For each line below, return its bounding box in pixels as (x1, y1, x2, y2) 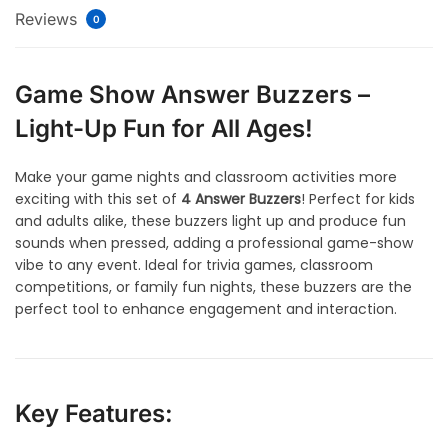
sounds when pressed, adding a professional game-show (15, 233, 413, 254)
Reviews (15, 9, 82, 30)
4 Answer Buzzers (181, 189, 301, 210)
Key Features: (15, 399, 173, 429)
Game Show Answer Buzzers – (15, 80, 370, 110)
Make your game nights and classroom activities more (15, 167, 397, 188)
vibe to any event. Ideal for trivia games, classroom (15, 255, 373, 276)
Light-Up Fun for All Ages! (15, 114, 313, 144)
